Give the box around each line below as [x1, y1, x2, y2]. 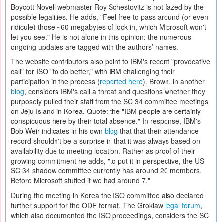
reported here [100, 76, 143, 86]
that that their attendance [118, 126, 199, 136]
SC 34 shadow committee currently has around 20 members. [11, 166, 202, 175]
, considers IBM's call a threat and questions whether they [24, 86, 205, 96]
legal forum [165, 200, 200, 210]
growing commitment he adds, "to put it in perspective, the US [11, 156, 204, 166]
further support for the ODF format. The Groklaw [11, 200, 165, 210]
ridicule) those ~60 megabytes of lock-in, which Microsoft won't [11, 22, 206, 32]
